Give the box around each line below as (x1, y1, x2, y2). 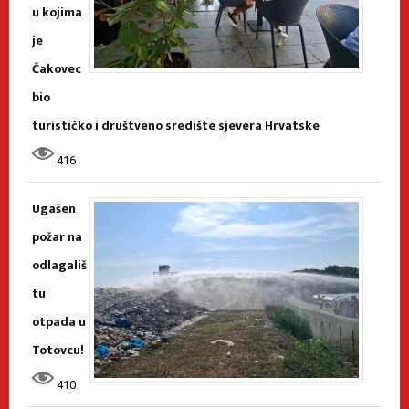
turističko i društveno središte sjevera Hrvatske (32, 114, 320, 136)
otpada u (32, 310, 86, 332)
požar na (32, 225, 82, 247)
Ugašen (32, 197, 76, 219)
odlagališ (32, 254, 87, 276)
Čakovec (32, 58, 81, 79)
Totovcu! (32, 339, 84, 361)
